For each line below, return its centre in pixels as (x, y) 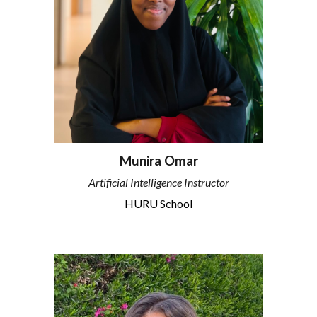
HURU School (158, 203)
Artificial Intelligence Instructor (158, 183)
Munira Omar (158, 160)
